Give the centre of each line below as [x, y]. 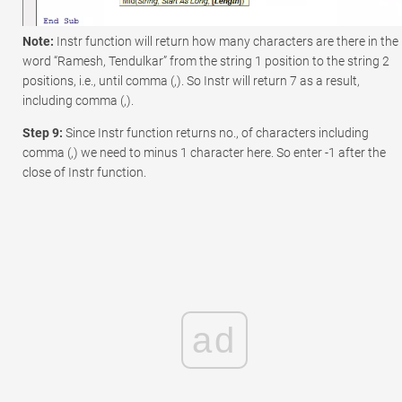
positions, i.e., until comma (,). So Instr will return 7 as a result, [191, 80]
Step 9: [44, 132]
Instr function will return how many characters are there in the [226, 41]
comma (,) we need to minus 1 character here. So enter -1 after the [204, 152]
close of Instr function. [84, 172]
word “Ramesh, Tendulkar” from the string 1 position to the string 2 [206, 61]
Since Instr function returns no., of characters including [217, 132]
